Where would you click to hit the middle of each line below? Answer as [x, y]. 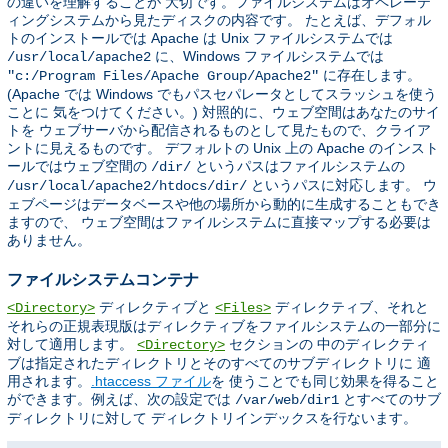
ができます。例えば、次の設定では [121, 398]
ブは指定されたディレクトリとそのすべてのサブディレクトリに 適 [219, 362]
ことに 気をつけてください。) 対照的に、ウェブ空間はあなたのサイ [223, 112]
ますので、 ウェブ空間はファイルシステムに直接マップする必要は [219, 222]
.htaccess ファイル [151, 380]
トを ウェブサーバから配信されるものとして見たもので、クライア [219, 130]
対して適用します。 [72, 343]
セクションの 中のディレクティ [327, 343]
